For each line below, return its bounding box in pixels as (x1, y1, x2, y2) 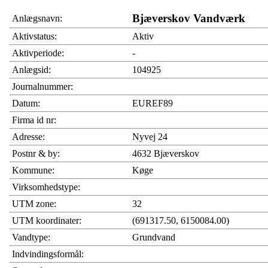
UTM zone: (12, 199, 56, 209)
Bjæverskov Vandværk (132, 12, 245, 25)
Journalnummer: (12, 81, 73, 92)
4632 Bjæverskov (132, 148, 199, 159)
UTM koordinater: (12, 215, 81, 226)
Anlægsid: (12, 65, 51, 75)
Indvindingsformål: (12, 249, 84, 260)
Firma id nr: (12, 115, 56, 126)
